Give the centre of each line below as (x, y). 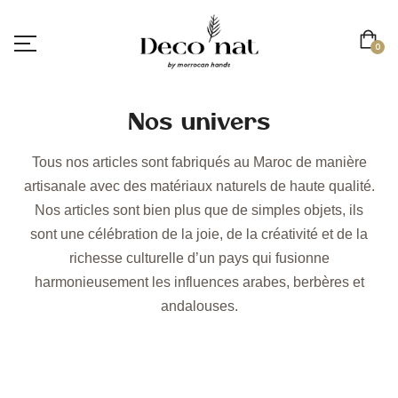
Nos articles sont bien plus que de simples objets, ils (199, 211)
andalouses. (199, 306)
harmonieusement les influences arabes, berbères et (199, 283)
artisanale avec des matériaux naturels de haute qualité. (199, 187)
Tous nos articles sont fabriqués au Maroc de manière (199, 163)
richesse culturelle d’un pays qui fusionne (199, 259)
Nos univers (199, 122)
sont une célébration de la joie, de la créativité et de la (199, 235)
